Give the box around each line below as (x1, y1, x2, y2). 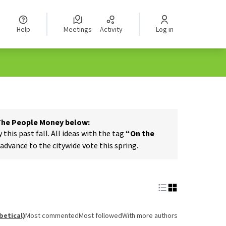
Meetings (68, 25, 92, 34)
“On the (124, 128, 154, 138)
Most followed (79, 211, 122, 220)
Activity (103, 25, 123, 34)
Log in (158, 25, 174, 34)
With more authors (122, 211, 178, 220)
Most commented (25, 211, 79, 220)
